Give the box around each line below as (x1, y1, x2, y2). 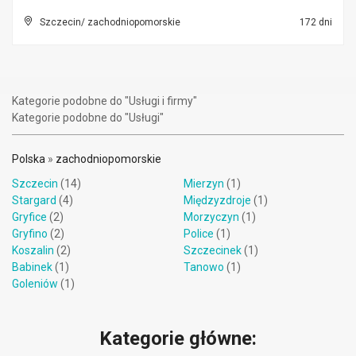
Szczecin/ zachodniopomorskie (40, 17, 180, 28)
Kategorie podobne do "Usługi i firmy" (12, 95, 197, 107)
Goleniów (12, 277, 58, 290)
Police (184, 227, 214, 240)
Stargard (12, 194, 56, 207)
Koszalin (12, 244, 54, 257)
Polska (12, 153, 45, 165)
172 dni (297, 17, 332, 28)
